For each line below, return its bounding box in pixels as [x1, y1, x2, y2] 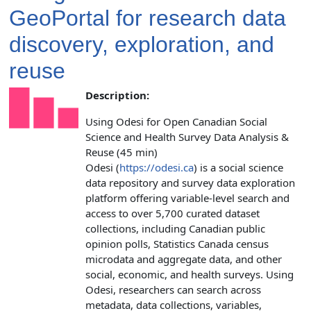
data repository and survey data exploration [85, 175, 295, 190]
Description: [85, 87, 149, 102]
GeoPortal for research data [9, 5, 286, 31]
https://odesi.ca [119, 160, 194, 174]
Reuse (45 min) [85, 144, 158, 159]
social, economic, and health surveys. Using [85, 267, 294, 281]
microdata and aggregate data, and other [85, 251, 282, 266]
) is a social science [194, 160, 283, 174]
